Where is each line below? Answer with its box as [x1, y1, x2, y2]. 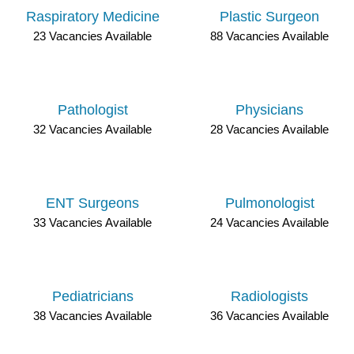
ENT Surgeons [46, 195, 139, 211]
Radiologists [231, 288, 308, 304]
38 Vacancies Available [33, 309, 152, 322]
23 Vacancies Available [33, 29, 152, 43]
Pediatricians [51, 288, 134, 304]
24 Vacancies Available [210, 216, 329, 229]
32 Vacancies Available [33, 122, 152, 136]
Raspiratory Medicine [25, 9, 160, 24]
